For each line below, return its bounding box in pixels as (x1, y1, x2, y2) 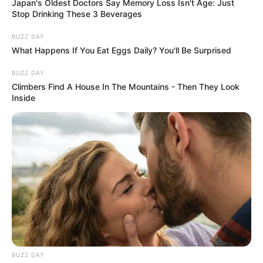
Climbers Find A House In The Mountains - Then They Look (12, 81, 240, 92)
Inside (12, 92, 35, 103)
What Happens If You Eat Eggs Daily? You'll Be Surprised (12, 45, 231, 55)
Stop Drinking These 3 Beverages (12, 8, 142, 19)
